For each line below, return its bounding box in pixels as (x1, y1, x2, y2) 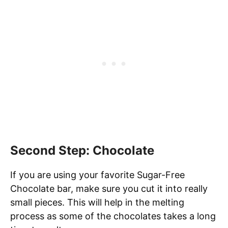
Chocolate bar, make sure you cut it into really (10, 183, 208, 194)
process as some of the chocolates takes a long (10, 210, 216, 221)
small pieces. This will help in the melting (10, 196, 184, 208)
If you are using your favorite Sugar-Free (10, 169, 185, 180)
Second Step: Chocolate (10, 142, 154, 158)
